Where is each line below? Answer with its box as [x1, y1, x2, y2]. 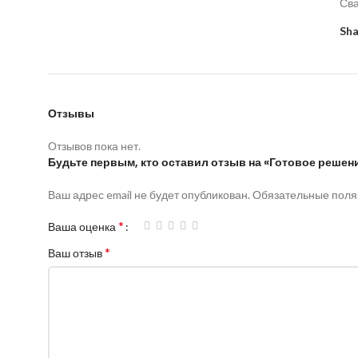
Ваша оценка [48, 220, 118, 234]
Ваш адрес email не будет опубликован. [48, 188, 250, 202]
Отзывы [48, 105, 94, 122]
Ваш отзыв [48, 246, 105, 261]
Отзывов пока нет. [48, 139, 141, 153]
